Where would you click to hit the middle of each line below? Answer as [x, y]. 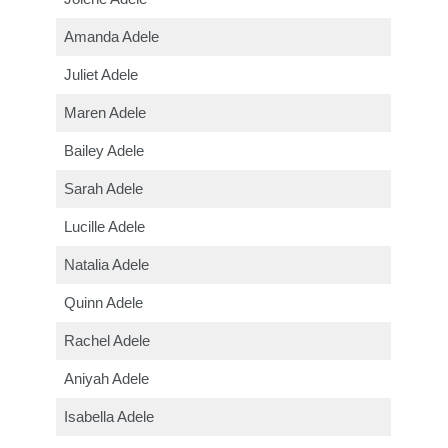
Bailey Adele [104, 151]
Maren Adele [105, 113]
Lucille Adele [105, 227]
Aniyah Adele [107, 379]
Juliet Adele [101, 75]
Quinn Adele [104, 303]
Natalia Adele [107, 265]
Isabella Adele [109, 417]
